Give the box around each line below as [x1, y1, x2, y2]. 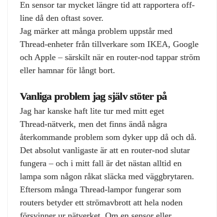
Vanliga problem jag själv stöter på [20, 90, 167, 103]
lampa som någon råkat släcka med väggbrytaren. [20, 171, 194, 182]
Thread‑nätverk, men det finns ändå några [20, 119, 167, 129]
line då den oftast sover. [20, 13, 104, 23]
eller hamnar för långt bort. [20, 65, 115, 75]
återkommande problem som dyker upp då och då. [20, 132, 197, 142]
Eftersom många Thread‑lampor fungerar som [20, 185, 181, 195]
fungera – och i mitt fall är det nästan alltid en [20, 158, 182, 169]
